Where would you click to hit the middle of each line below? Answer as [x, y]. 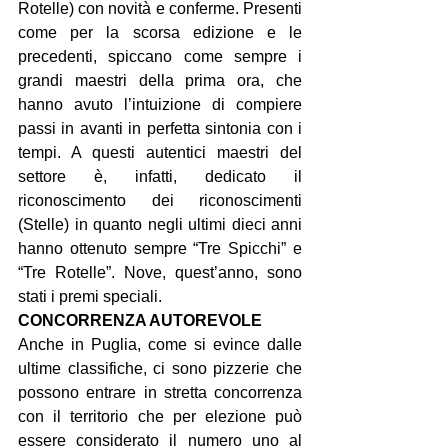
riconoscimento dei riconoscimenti [160, 200]
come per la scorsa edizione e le [160, 32]
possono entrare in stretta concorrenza [160, 392]
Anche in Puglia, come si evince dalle [160, 344]
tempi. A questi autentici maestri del [160, 152]
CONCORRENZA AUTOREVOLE [140, 320]
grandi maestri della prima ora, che [160, 80]
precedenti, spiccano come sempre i [160, 56]
